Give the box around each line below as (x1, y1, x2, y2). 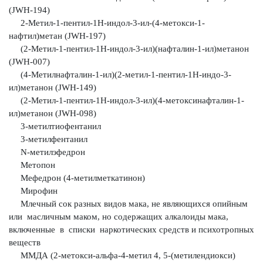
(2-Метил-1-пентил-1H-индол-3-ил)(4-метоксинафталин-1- (9, 96, 244, 105)
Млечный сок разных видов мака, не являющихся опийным (11, 199, 250, 208)
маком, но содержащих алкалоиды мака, (73, 212, 228, 221)
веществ (9, 238, 41, 247)
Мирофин (9, 186, 58, 195)
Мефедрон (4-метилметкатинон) (9, 173, 145, 183)
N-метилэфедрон (9, 147, 85, 157)
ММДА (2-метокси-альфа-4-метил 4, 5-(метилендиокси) (9, 251, 235, 260)
